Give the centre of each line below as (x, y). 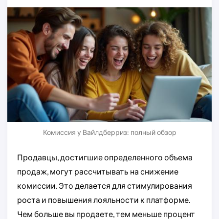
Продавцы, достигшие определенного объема (105, 157)
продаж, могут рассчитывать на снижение (98, 172)
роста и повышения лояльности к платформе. (104, 200)
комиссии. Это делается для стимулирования (105, 186)
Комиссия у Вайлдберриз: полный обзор (109, 132)
